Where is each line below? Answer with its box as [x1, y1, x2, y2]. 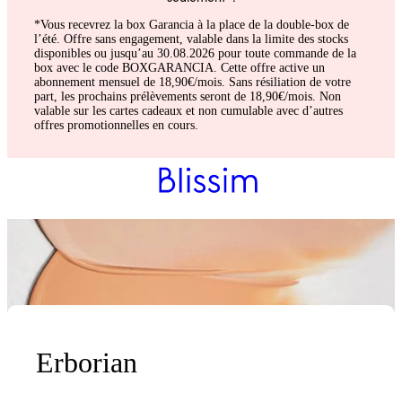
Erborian [36, 345, 137, 379]
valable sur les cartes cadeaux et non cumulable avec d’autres [34, 103, 343, 118]
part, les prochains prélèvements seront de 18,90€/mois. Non [34, 89, 341, 103]
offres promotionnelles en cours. [34, 118, 198, 132]
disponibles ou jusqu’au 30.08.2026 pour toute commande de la [34, 46, 356, 60]
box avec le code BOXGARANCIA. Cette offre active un [34, 60, 325, 74]
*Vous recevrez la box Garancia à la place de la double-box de [34, 17, 349, 31]
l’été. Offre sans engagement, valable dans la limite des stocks [34, 31, 348, 46]
